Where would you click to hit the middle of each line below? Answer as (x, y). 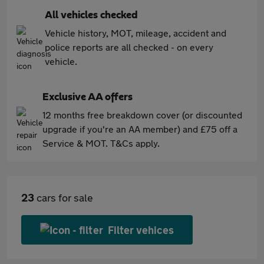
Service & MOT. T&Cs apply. (101, 143)
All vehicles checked (91, 15)
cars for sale (64, 197)
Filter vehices (141, 230)
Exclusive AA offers (88, 97)
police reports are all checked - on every (129, 47)
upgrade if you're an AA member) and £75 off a (140, 129)
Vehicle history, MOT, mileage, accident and (136, 33)
